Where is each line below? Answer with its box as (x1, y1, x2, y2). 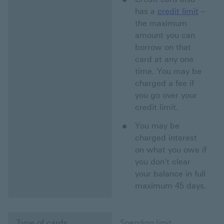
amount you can (135, 30, 195, 40)
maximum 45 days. (135, 181, 206, 191)
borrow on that (135, 42, 191, 52)
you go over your (135, 90, 197, 100)
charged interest (135, 133, 197, 143)
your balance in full (135, 169, 205, 179)
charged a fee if (135, 78, 194, 88)
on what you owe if (135, 145, 206, 155)
